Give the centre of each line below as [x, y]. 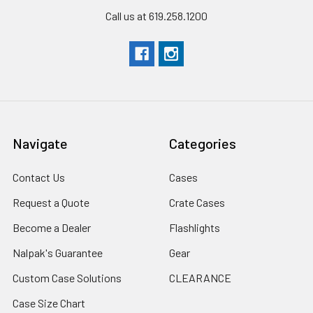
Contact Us [39, 177]
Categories [203, 143]
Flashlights [195, 227]
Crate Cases [197, 202]
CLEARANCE [200, 277]
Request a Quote [51, 202]
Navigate [40, 143]
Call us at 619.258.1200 [156, 15]
